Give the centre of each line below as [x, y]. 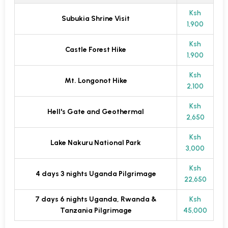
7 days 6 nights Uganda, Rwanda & [96, 199]
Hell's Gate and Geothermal [96, 112]
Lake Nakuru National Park [96, 143]
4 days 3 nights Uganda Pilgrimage [96, 174]
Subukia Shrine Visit [96, 19]
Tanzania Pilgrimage [96, 211]
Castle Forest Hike [96, 50]
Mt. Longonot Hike [96, 81]
